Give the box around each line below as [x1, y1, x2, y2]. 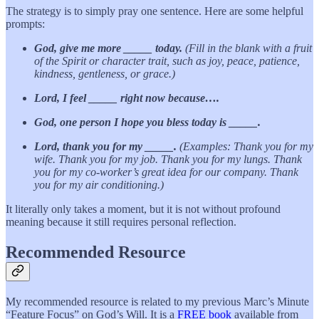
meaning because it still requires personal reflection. [6, 215, 236, 228]
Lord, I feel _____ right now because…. [34, 91, 219, 104]
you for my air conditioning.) [34, 178, 164, 191]
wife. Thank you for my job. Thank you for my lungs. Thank [34, 152, 302, 165]
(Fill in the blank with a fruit [185, 41, 312, 54]
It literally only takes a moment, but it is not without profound [6, 202, 281, 215]
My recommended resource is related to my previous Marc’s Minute [6, 295, 309, 308]
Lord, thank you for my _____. [34, 140, 179, 152]
